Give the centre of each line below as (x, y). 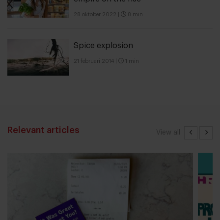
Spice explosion (103, 46)
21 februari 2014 (94, 61)
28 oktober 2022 (95, 15)
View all (168, 133)
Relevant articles (43, 130)
